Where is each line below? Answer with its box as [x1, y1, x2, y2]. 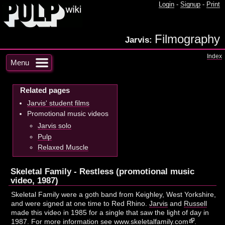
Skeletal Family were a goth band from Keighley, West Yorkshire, [11, 190, 216, 198]
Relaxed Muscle [37, 143, 88, 152]
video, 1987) [11, 175, 59, 185]
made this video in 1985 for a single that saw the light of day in [11, 208, 209, 216]
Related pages [20, 86, 70, 95]
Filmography [155, 33, 220, 46]
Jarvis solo [37, 122, 71, 130]
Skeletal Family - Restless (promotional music [11, 166, 195, 176]
